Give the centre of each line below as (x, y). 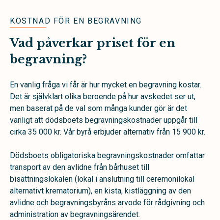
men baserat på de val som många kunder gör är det (98, 108)
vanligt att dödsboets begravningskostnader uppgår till (104, 120)
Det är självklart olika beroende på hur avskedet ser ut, (103, 96)
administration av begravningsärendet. (75, 214)
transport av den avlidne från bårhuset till (80, 167)
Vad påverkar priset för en (93, 43)
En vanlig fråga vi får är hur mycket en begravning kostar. (106, 85)
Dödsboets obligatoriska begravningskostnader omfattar (107, 155)
